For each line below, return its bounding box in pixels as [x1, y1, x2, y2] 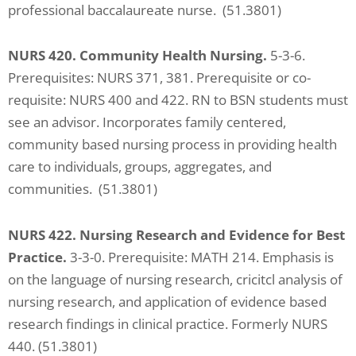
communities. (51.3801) [8, 180, 157, 199]
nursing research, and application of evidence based [8, 292, 327, 311]
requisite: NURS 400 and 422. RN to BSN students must [8, 91, 348, 110]
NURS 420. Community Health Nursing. [8, 46, 267, 65]
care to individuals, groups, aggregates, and [8, 157, 272, 176]
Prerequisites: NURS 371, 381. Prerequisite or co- [8, 68, 311, 87]
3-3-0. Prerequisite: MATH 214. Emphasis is [67, 248, 334, 266]
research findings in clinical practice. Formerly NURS [8, 315, 327, 333]
